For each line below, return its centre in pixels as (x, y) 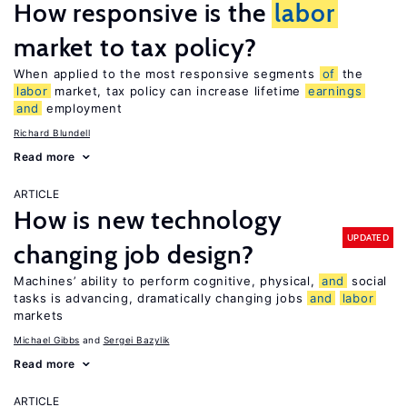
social (367, 281)
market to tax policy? (135, 47)
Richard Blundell (52, 133)
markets (39, 315)
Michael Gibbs (47, 340)
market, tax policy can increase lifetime (178, 91)
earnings (335, 91)
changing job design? (134, 254)
